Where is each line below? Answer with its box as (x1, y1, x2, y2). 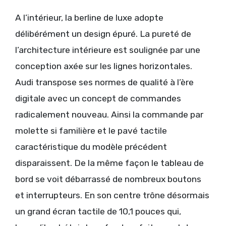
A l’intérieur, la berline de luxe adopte (15, 13, 163, 23)
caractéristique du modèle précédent (15, 142, 167, 152)
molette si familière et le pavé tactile (15, 126, 167, 136)
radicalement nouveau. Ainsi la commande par (15, 109, 203, 120)
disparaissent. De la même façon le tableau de (15, 158, 204, 168)
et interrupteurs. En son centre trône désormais (15, 190, 209, 201)
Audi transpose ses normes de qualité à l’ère (15, 77, 194, 88)
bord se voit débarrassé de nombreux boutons (15, 174, 201, 185)
